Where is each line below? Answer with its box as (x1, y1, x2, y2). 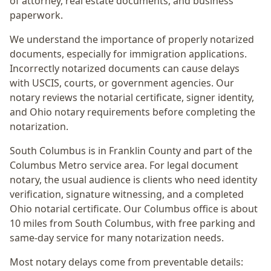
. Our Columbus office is (119, 202, 230, 215)
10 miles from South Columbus (10, 217, 151, 230)
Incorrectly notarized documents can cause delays (10, 62, 240, 75)
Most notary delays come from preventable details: (10, 255, 243, 269)
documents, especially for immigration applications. (10, 47, 247, 60)
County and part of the (146, 144, 252, 157)
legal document (167, 158, 238, 172)
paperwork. (10, 8, 63, 22)
